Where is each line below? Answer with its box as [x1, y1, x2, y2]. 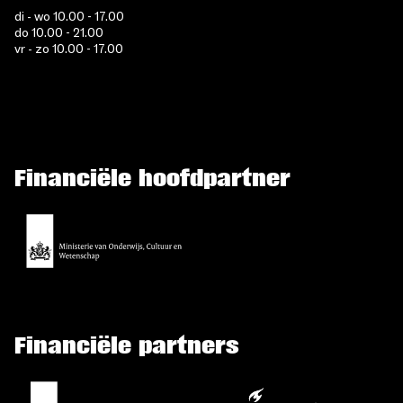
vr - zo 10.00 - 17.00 [14, 41, 123, 58]
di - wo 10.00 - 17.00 [14, 9, 124, 26]
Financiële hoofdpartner [14, 166, 291, 193]
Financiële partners [14, 333, 239, 360]
